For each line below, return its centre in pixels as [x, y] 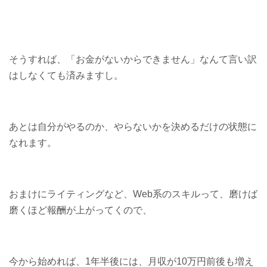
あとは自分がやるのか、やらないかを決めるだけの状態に [133, 127]
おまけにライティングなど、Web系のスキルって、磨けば [133, 194]
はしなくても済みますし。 [66, 76]
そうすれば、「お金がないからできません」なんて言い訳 [133, 60]
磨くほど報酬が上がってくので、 [80, 210]
